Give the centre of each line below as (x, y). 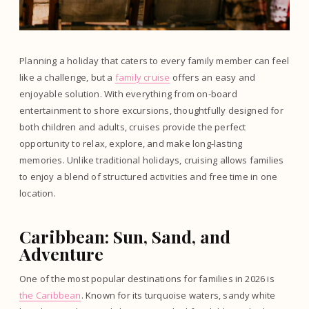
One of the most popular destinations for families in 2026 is (147, 279)
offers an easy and (213, 77)
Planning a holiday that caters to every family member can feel (154, 61)
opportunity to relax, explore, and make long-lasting (131, 143)
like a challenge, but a (67, 77)
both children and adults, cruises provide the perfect (133, 127)
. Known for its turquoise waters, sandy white (178, 295)
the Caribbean (50, 295)
